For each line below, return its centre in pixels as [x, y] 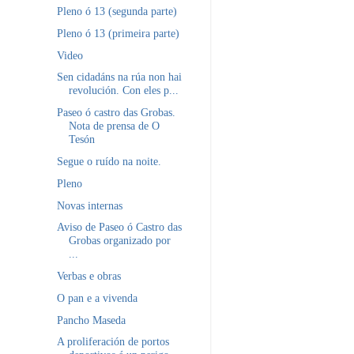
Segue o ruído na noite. [109, 161]
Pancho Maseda [91, 320]
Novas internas [89, 205]
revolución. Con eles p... [123, 90]
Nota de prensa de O [114, 126]
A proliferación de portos [113, 342]
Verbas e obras [88, 276]
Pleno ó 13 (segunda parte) [117, 11]
